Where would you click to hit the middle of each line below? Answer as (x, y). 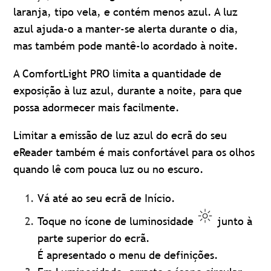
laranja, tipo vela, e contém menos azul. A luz (126, 12)
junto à (233, 221)
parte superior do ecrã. (94, 238)
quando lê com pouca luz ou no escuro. (109, 169)
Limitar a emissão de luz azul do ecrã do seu (120, 135)
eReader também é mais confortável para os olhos (134, 152)
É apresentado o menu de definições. (128, 255)
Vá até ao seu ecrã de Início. (107, 198)
